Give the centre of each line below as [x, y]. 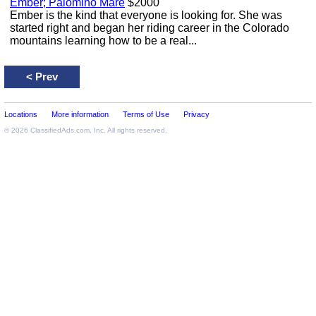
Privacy [196, 114]
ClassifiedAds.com [60, 130]
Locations [21, 114]
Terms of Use [146, 114]
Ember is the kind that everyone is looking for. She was [146, 15]
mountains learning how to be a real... [103, 41]
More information [80, 114]
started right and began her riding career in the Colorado [150, 28]
